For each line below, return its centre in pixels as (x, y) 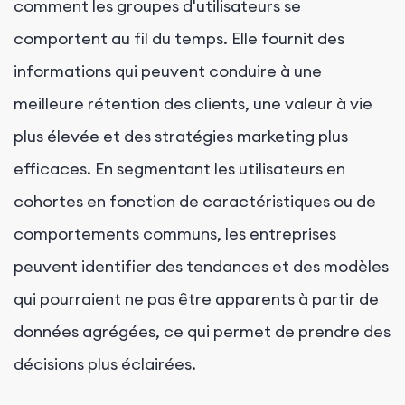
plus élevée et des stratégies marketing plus (181, 137)
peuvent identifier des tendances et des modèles (201, 267)
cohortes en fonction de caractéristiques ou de (195, 202)
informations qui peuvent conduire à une (168, 71)
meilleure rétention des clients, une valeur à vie (193, 104)
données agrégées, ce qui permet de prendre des (202, 332)
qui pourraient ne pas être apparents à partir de (196, 299)
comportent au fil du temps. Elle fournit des (179, 39)
